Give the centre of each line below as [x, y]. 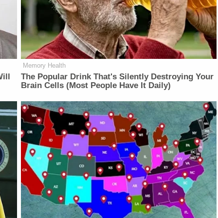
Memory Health [45, 66]
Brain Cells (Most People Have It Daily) [96, 86]
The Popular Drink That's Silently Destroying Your [118, 77]
